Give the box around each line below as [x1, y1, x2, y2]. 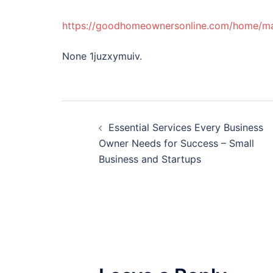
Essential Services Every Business [108, 121, 263, 133]
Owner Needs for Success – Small [99, 137, 254, 149]
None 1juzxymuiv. [62, 50, 142, 62]
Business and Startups [99, 153, 201, 165]
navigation [62, 127, 179, 155]
